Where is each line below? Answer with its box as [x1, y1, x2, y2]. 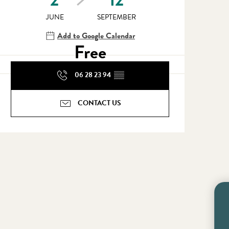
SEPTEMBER [97, 11, 136, 22]
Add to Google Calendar [57, 29, 135, 42]
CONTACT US [77, 98, 121, 109]
